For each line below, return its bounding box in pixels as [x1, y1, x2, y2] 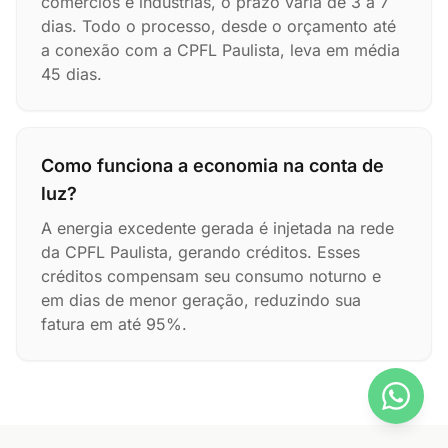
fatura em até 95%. [41, 314, 187, 334]
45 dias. [41, 64, 102, 84]
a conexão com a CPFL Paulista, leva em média [41, 40, 400, 60]
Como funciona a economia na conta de [41, 155, 384, 176]
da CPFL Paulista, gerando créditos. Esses [41, 242, 360, 262]
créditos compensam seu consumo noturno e [41, 266, 381, 286]
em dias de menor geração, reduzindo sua [41, 290, 361, 310]
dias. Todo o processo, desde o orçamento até [41, 16, 396, 36]
